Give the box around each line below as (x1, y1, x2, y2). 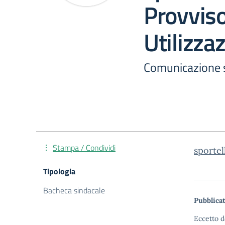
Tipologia (43, 165, 75, 177)
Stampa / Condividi (53, 142, 116, 154)
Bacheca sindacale (43, 184, 105, 196)
